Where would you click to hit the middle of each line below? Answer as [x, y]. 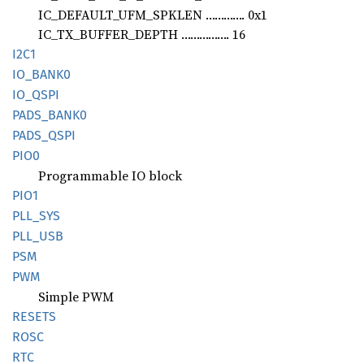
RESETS [34, 316]
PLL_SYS [36, 215]
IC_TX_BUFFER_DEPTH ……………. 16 [142, 34]
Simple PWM [76, 296]
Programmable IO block [110, 175]
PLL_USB [38, 236]
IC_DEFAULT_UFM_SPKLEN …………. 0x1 [153, 14]
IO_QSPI [36, 94]
